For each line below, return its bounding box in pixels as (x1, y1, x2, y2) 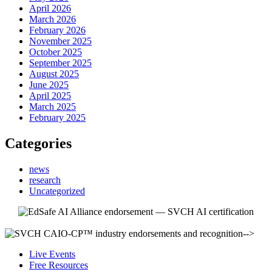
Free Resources (29, 259, 88, 270)
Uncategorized (29, 185, 85, 196)
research (29, 174, 61, 185)
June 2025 (29, 79, 69, 90)
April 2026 (29, 2, 71, 13)
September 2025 (29, 57, 92, 68)
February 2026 (29, 24, 86, 35)
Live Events (29, 248, 75, 259)
